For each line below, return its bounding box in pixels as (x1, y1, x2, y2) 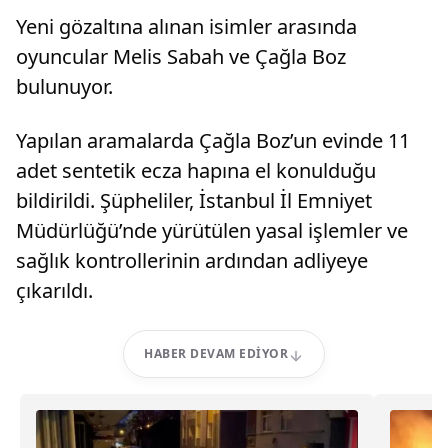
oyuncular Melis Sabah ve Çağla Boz (16, 43, 346, 70)
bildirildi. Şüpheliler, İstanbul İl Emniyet (16, 187, 372, 214)
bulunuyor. (16, 73, 113, 100)
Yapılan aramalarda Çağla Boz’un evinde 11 (16, 127, 410, 154)
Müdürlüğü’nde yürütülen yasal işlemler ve (16, 217, 408, 244)
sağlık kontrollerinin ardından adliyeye (16, 247, 368, 274)
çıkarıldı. (16, 277, 93, 304)
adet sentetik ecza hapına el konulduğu (16, 157, 376, 184)
